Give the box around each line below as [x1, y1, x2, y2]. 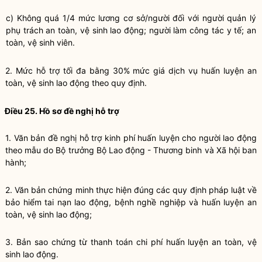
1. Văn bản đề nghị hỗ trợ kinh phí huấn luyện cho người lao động [5, 133, 257, 143]
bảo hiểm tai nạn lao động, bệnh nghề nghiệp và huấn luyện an [5, 197, 257, 207]
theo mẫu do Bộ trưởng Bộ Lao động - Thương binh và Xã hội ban [5, 145, 257, 155]
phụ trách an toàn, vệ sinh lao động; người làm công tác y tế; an [6, 25, 256, 35]
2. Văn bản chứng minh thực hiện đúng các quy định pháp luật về [5, 185, 257, 195]
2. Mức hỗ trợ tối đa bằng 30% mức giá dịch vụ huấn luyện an [5, 65, 257, 75]
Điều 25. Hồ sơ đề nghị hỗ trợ [5, 106, 119, 116]
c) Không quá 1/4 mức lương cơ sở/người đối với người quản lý [6, 13, 256, 23]
